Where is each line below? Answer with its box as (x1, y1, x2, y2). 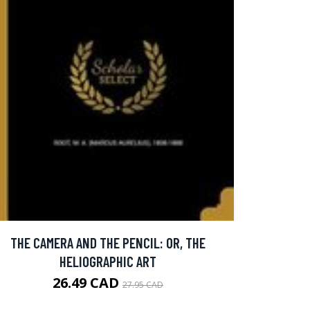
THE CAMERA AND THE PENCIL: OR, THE (10, 234, 206, 252)
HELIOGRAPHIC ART (60, 253, 156, 271)
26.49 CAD (53, 273, 122, 293)
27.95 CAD (122, 279, 163, 291)
